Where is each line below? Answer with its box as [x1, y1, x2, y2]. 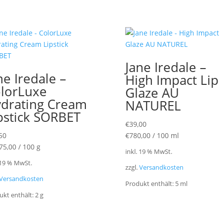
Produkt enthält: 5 [125, 179, 180, 188]
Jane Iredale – [125, 58, 206, 76]
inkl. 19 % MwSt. [125, 147, 172, 156]
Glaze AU [125, 84, 179, 102]
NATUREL [125, 97, 181, 114]
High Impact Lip [125, 71, 219, 89]
